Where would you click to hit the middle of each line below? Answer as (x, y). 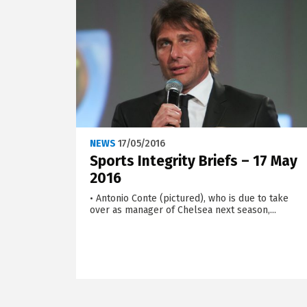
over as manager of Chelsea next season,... (183, 210)
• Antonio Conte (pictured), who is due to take (189, 198)
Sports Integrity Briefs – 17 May (193, 161)
